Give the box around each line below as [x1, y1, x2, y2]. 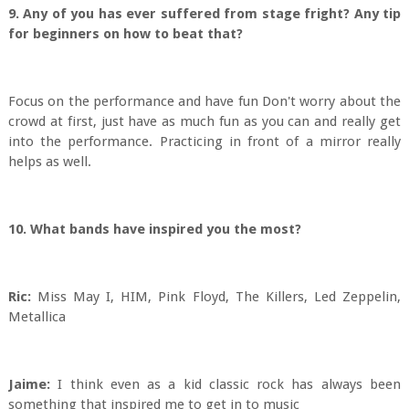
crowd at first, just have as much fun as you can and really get [7, 113, 402, 130]
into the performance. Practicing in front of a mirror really [7, 133, 402, 150]
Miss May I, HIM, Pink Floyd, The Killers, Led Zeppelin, [30, 288, 402, 305]
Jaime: [7, 376, 50, 393]
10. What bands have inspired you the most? [7, 221, 309, 237]
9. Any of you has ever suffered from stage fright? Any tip [7, 5, 402, 22]
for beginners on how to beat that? [7, 26, 250, 42]
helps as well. [7, 153, 91, 170]
